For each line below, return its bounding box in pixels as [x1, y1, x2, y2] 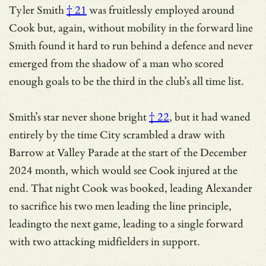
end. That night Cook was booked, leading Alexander [9, 182, 252, 195]
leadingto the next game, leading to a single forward [9, 217, 243, 230]
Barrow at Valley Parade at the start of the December [9, 146, 247, 159]
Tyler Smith [9, 4, 64, 17]
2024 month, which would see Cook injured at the [9, 164, 237, 177]
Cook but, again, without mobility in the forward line [9, 21, 253, 34]
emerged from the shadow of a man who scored [9, 57, 224, 70]
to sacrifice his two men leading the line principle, [9, 199, 232, 213]
